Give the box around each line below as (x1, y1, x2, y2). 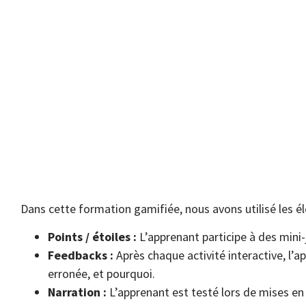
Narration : (48, 284, 107, 301)
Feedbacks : (48, 247, 113, 264)
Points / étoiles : (48, 229, 137, 245)
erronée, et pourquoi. (48, 266, 155, 282)
